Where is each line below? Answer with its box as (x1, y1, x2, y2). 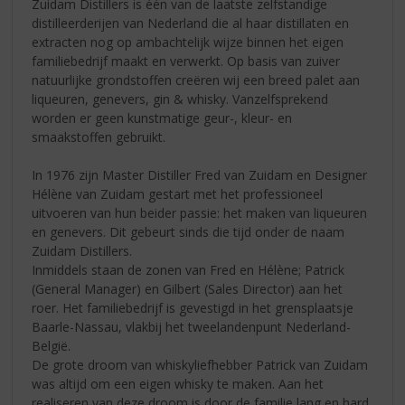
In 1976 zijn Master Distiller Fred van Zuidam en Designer (32, 165, 368, 184)
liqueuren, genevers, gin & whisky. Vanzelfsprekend (32, 89, 329, 108)
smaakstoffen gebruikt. (32, 127, 166, 146)
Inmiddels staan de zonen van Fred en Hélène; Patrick (32, 260, 345, 278)
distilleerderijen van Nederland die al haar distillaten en (32, 14, 350, 32)
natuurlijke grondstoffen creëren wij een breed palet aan (32, 71, 361, 89)
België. (32, 336, 71, 354)
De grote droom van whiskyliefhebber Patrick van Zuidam (32, 355, 369, 373)
